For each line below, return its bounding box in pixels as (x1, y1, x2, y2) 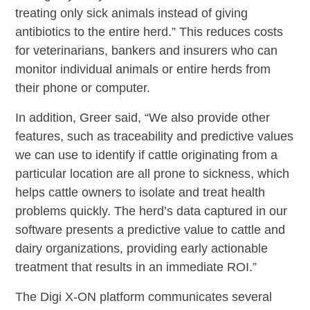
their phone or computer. (15, 80, 151, 95)
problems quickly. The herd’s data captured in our (15, 203, 288, 218)
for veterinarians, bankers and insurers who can (15, 43, 278, 57)
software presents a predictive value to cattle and (15, 222, 286, 237)
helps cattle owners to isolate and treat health (15, 185, 266, 199)
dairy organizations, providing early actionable (15, 241, 268, 255)
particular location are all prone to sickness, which (15, 166, 290, 181)
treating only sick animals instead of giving (15, 6, 248, 20)
